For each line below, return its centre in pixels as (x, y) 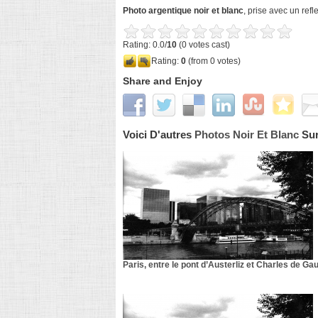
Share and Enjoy (163, 81)
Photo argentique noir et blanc (183, 11)
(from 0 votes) (213, 61)
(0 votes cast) (203, 45)
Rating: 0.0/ (145, 45)
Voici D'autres (159, 135)
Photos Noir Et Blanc (247, 135)
